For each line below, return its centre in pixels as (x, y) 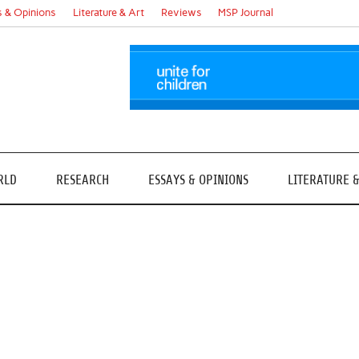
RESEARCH (83, 179)
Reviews (181, 13)
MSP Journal (246, 13)
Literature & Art (109, 13)
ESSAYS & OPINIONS (199, 179)
